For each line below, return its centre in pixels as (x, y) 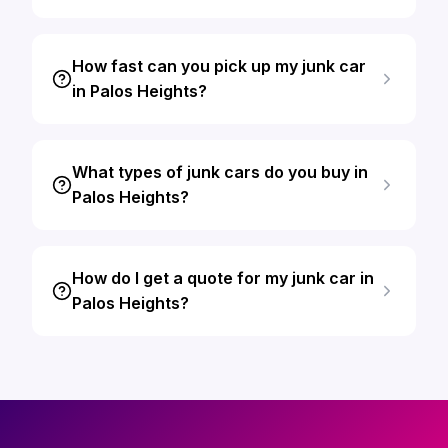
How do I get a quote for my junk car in (223, 278)
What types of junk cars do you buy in (220, 172)
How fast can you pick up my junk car (219, 66)
